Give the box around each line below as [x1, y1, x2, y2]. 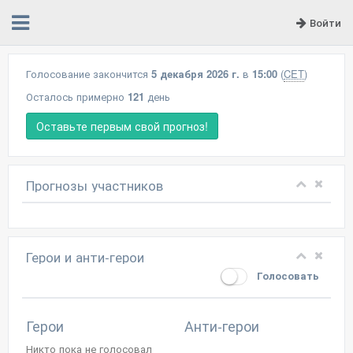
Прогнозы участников [26, 175, 163, 195]
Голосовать [254, 268, 319, 283]
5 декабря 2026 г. [151, 66, 240, 81]
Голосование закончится [26, 66, 151, 81]
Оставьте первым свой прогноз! [36, 118, 208, 134]
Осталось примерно [26, 89, 128, 104]
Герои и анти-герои [26, 247, 144, 266]
